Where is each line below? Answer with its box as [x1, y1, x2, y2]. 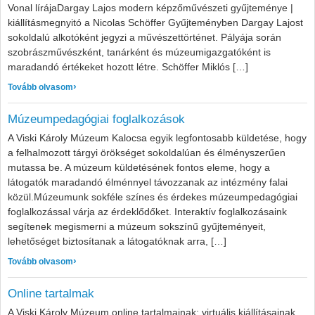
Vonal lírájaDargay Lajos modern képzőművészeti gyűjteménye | [8, 2, 293, 13]
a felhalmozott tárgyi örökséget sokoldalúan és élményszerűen [8, 147, 285, 158]
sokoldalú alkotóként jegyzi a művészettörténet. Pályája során [8, 32, 281, 43]
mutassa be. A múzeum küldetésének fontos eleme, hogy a [8, 162, 270, 173]
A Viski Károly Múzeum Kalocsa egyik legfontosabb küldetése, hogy [8, 132, 307, 143]
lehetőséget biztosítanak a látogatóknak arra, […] [8, 236, 226, 247]
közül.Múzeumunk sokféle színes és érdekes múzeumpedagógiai [8, 191, 297, 202]
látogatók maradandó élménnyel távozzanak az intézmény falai [8, 176, 288, 188]
